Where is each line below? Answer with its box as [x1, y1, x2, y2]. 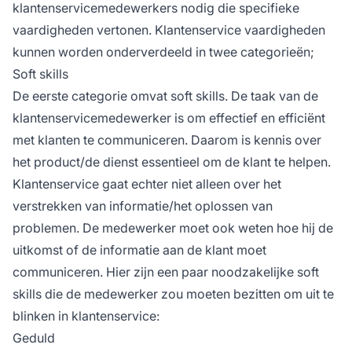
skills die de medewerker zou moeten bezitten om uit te [13, 285, 334, 302]
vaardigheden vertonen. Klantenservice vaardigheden [13, 21, 325, 38]
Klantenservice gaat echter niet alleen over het [13, 175, 281, 192]
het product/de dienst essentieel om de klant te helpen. [13, 153, 331, 170]
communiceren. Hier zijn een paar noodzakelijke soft [13, 263, 319, 280]
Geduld [13, 329, 55, 346]
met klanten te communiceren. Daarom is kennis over [13, 131, 321, 148]
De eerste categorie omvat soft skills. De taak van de [13, 87, 318, 104]
